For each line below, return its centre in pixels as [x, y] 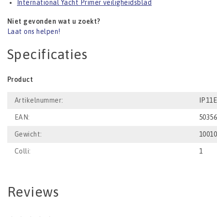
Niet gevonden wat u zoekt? [54, 22]
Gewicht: [28, 134]
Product [20, 80]
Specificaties [47, 54]
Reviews [33, 192]
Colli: [23, 151]
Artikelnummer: [39, 101]
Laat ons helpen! [34, 32]
